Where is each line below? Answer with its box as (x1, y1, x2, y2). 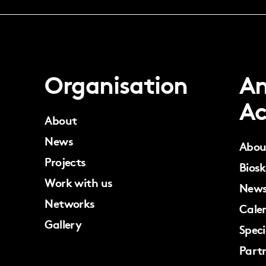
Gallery (45, 216, 82, 232)
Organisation (45, 66, 188, 101)
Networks (45, 195, 95, 211)
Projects (45, 153, 86, 170)
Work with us (45, 174, 113, 191)
